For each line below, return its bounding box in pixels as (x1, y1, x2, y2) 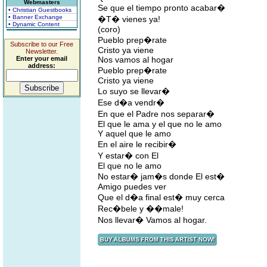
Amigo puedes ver (98, 182, 166, 191)
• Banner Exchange (8, 14, 63, 20)
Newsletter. (26, 48, 58, 55)
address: (28, 62, 55, 69)
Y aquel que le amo (98, 129, 171, 138)
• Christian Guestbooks (8, 7, 72, 13)
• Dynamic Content (8, 21, 60, 27)
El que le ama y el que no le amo (98, 119, 222, 129)
